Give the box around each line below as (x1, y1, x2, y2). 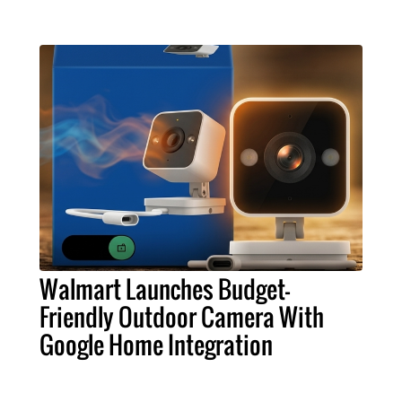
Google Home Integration (39, 326, 273, 363)
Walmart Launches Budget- (39, 270, 290, 307)
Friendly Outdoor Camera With (39, 298, 324, 335)
